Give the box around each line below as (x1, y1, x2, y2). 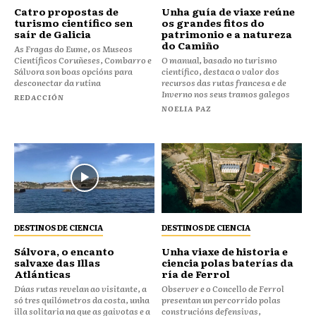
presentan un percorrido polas (162, 293, 281, 307)
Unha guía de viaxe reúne (162, 4, 295, 18)
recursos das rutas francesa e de (162, 75, 286, 89)
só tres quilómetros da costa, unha (14, 293, 150, 307)
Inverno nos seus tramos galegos (162, 87, 290, 100)
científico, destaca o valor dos (162, 64, 279, 78)
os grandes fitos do (162, 15, 265, 30)
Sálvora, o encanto (14, 244, 114, 259)
